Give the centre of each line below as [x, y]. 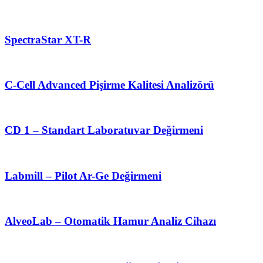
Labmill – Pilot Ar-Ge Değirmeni [83, 176]
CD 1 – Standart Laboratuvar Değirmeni [104, 130]
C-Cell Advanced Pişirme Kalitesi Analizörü [109, 85]
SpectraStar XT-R [48, 39]
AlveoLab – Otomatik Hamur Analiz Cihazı [110, 221]
